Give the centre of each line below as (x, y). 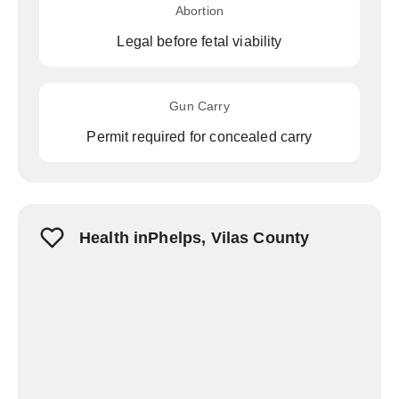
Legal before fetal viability (199, 41)
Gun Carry (199, 106)
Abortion (199, 11)
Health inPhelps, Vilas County (195, 238)
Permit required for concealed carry (199, 137)
